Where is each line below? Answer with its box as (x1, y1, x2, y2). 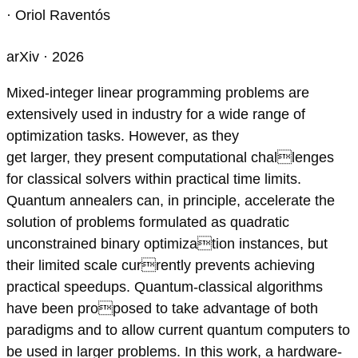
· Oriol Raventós (6, 7, 110, 24)
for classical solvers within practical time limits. (6, 171, 301, 188)
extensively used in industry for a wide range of (6, 106, 305, 123)
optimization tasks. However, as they (6, 128, 239, 145)
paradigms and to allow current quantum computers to (6, 322, 350, 339)
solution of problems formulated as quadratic (6, 214, 289, 231)
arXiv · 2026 (6, 49, 84, 66)
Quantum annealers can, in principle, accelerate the (6, 193, 335, 209)
